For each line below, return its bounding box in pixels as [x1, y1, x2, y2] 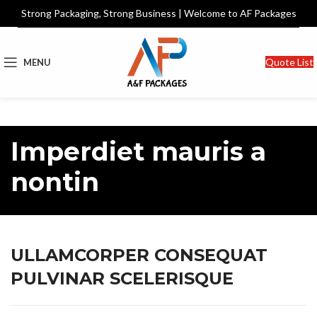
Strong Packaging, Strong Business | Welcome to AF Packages [21, 7, 296, 19]
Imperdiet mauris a [11, 136, 266, 167]
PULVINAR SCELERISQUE [11, 268, 234, 289]
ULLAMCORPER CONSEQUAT [11, 245, 267, 265]
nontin [11, 166, 99, 197]
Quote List [265, 56, 313, 68]
